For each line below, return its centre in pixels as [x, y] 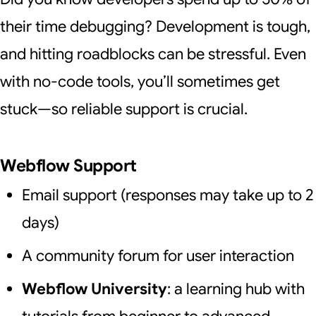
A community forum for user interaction [158, 256]
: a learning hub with [236, 289]
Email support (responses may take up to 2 [168, 195]
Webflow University [94, 289]
